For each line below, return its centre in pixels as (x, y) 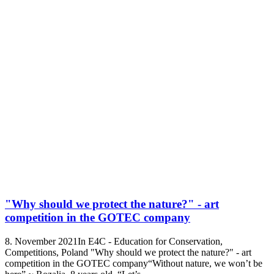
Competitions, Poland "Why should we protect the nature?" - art (128, 252)
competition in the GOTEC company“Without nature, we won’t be (134, 263)
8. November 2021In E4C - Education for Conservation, (114, 241)
